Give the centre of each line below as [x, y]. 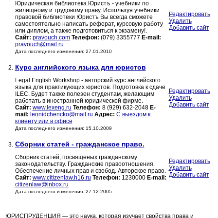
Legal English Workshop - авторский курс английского [88, 81]
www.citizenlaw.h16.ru [62, 178]
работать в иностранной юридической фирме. [79, 101]
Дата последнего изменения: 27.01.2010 [63, 52]
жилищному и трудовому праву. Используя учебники [87, 10]
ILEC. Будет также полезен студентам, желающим [84, 94]
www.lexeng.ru [52, 108]
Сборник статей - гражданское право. [80, 144]
